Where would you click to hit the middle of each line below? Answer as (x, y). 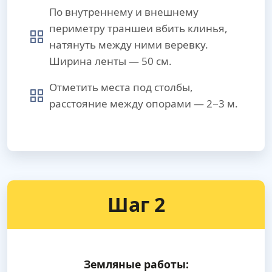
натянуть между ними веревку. (129, 45)
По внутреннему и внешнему (124, 12)
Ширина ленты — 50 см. (110, 61)
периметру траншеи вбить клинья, (138, 29)
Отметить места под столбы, (121, 87)
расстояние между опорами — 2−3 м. (144, 104)
